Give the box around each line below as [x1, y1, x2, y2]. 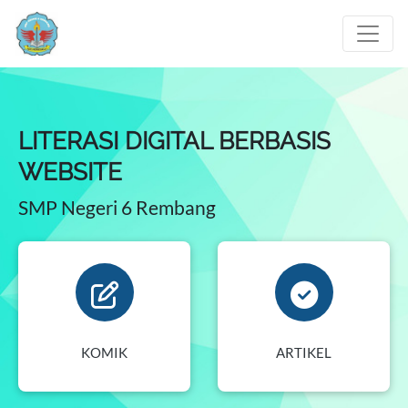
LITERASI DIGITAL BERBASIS [18, 127, 331, 155]
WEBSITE [18, 158, 122, 186]
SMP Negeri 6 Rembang [18, 196, 216, 219]
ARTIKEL [276, 344, 331, 361]
